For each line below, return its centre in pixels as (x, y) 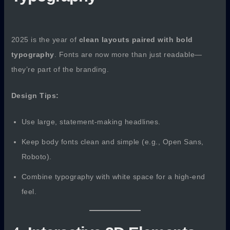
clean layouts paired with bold (136, 39)
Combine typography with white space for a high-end (113, 177)
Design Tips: (35, 95)
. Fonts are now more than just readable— (128, 54)
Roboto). (36, 157)
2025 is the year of (45, 39)
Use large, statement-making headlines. (91, 122)
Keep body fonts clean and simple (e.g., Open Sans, (112, 142)
